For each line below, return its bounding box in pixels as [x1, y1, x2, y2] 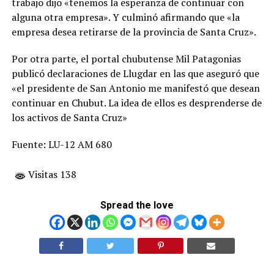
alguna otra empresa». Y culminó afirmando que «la [11, 10, 240, 24]
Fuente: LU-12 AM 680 [11, 138, 112, 151]
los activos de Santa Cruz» [11, 111, 127, 124]
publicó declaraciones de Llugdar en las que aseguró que [11, 67, 259, 80]
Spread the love [100, 199, 174, 211]
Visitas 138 [25, 168, 76, 181]
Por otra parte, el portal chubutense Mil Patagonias [11, 52, 241, 65]
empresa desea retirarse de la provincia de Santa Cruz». [11, 25, 256, 39]
